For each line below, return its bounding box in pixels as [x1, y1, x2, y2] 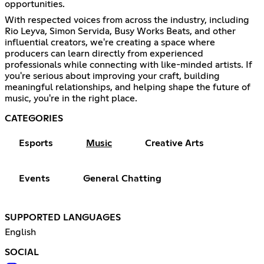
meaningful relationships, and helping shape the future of [5, 82, 250, 93]
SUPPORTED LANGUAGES [5, 213, 121, 223]
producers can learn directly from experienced [5, 49, 203, 59]
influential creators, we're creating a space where [5, 38, 215, 48]
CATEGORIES [5, 114, 63, 124]
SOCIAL [5, 247, 39, 258]
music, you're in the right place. [5, 94, 137, 104]
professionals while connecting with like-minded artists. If [5, 60, 252, 70]
